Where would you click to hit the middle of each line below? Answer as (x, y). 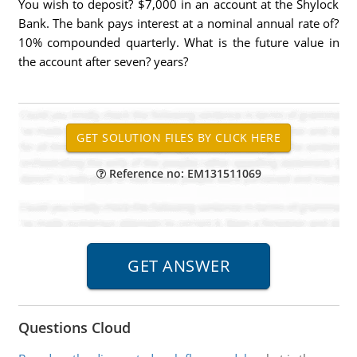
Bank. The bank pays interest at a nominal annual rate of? (178, 23)
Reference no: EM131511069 (183, 173)
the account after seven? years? (103, 61)
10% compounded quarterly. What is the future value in (178, 42)
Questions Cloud (74, 328)
